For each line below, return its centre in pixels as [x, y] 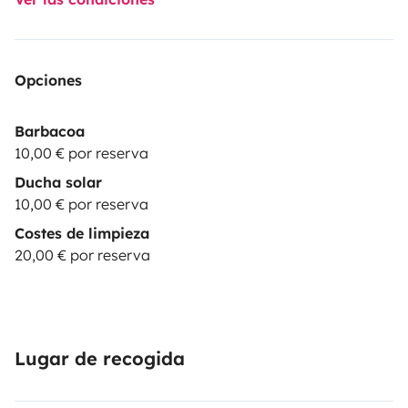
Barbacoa [50, 131]
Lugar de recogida [100, 358]
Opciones [48, 80]
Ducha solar [58, 182]
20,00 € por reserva [82, 255]
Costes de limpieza [82, 233]
